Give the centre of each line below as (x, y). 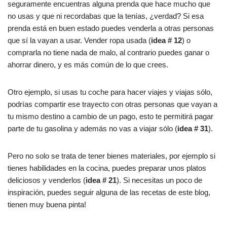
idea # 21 (101, 180)
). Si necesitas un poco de (159, 180)
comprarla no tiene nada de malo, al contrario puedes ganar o (108, 52)
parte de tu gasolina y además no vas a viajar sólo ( (92, 128)
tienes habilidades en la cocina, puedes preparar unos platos (107, 168)
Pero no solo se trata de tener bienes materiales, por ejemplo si (111, 156)
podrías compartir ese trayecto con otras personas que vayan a (112, 104)
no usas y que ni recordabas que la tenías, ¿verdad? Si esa (106, 16)
